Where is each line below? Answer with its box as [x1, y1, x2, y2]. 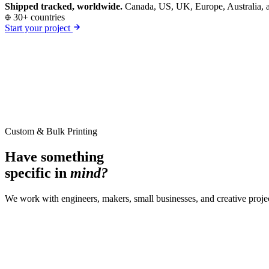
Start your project [5, 23, 73, 34]
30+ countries [11, 12, 65, 23]
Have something [5, 149, 104, 165]
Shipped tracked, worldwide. [5, 1, 122, 12]
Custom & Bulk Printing [5, 126, 97, 137]
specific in [5, 165, 70, 181]
